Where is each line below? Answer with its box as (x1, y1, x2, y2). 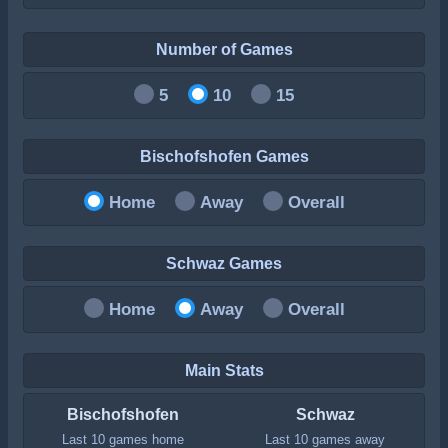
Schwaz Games (166, 254, 282, 272)
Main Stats (184, 361, 264, 379)
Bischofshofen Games (139, 147, 309, 165)
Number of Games (155, 40, 293, 58)
